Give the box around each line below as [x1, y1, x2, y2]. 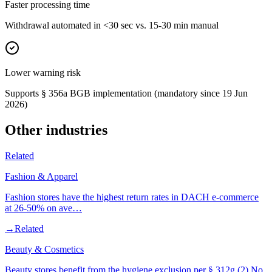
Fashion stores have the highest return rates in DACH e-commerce [5, 192, 259, 203]
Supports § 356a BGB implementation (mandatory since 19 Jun [5, 88, 248, 99]
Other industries [5, 122, 107, 138]
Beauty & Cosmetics [5, 244, 84, 255]
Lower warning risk [5, 67, 81, 78]
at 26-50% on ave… [5, 203, 82, 214]
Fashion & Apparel [5, 171, 78, 182]
